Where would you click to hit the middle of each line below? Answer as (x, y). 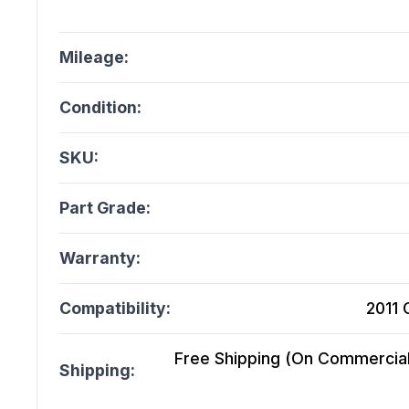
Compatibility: (115, 309)
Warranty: (100, 258)
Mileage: (94, 58)
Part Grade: (105, 208)
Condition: (100, 108)
